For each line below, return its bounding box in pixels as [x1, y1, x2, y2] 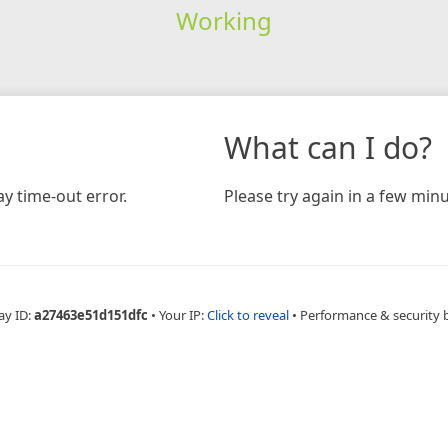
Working [175, 3, 272, 37]
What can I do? [224, 126, 432, 168]
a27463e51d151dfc [34, 305, 148, 324]
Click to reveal [207, 305, 289, 324]
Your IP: [159, 305, 207, 324]
